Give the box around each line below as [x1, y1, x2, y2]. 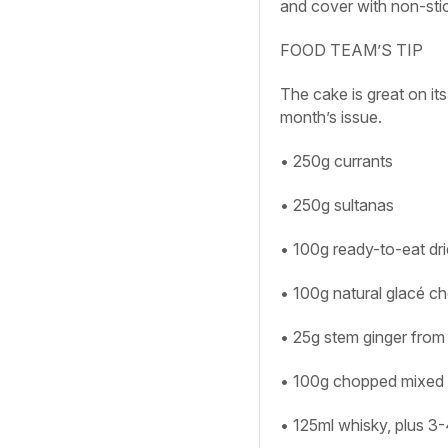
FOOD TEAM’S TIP [280, 40, 423, 61]
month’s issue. [280, 107, 382, 128]
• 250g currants [280, 151, 393, 172]
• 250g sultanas [280, 195, 394, 216]
